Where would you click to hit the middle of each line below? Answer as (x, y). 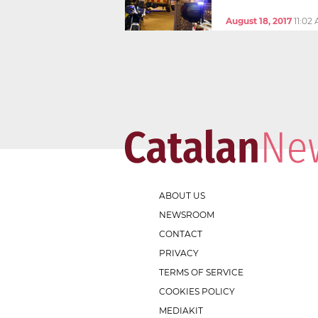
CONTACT (181, 234)
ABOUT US (182, 195)
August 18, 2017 (259, 21)
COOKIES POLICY (197, 291)
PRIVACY (179, 253)
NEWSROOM (187, 214)
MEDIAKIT (181, 310)
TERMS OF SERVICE (201, 272)
